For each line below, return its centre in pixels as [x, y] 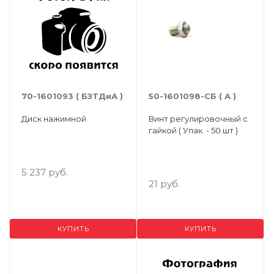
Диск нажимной [54, 119]
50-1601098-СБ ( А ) [192, 96]
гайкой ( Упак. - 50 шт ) [193, 130]
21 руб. [164, 184]
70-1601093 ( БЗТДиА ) [72, 96]
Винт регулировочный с [198, 119]
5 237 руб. [45, 172]
